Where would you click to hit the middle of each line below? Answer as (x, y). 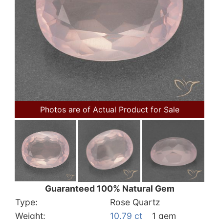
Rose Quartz (135, 202)
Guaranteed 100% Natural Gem (109, 188)
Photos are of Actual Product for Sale (109, 109)
